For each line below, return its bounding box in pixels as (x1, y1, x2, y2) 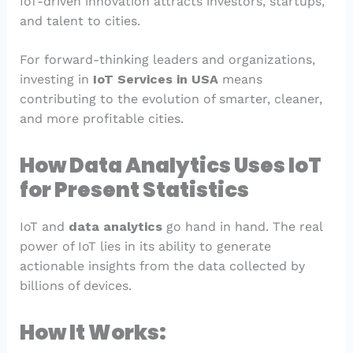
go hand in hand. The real (162, 219, 322, 235)
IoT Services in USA (92, 72, 222, 87)
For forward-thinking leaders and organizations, (19, 52, 315, 68)
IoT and (19, 219, 69, 235)
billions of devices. (19, 278, 132, 294)
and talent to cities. (19, 13, 140, 29)
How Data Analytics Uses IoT (19, 151, 321, 180)
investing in (19, 72, 93, 87)
